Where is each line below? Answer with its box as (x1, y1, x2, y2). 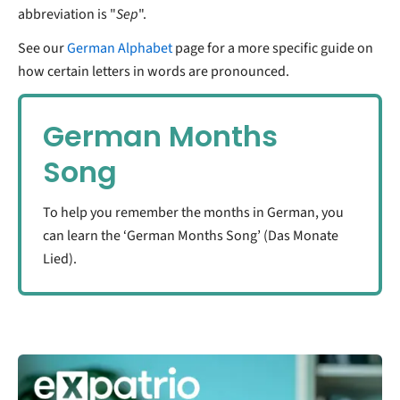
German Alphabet (67, 37, 172, 58)
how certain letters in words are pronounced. (18, 61, 289, 81)
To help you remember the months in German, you (43, 202, 344, 222)
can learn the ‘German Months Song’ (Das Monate (43, 225, 338, 246)
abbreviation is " (18, 4, 116, 24)
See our (18, 37, 64, 58)
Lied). (43, 248, 77, 269)
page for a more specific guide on (175, 37, 373, 58)
